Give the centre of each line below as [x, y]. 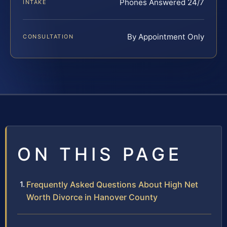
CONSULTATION [48, 37]
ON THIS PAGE [100, 154]
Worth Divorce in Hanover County [92, 197]
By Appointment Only [166, 37]
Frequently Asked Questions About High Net [112, 185]
